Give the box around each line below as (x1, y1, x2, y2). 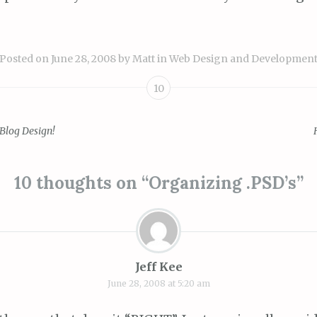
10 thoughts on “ (13, 172, 149, 195)
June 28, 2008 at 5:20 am (107, 278, 210, 289)
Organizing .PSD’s (148, 172, 296, 195)
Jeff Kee (134, 260, 183, 275)
